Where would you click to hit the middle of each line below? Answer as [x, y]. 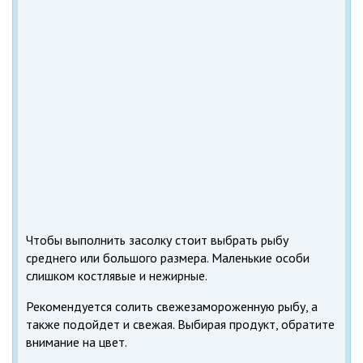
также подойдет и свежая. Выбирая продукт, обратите [180, 324]
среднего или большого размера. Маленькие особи [168, 257]
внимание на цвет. [77, 342]
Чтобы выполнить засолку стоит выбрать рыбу [157, 239]
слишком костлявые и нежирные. [117, 275]
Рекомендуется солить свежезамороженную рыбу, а [172, 306]
